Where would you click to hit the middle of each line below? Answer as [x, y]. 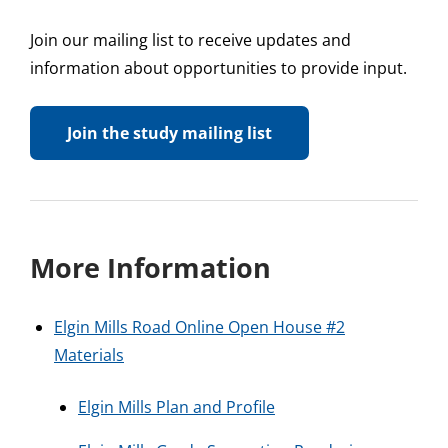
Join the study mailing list [169, 132]
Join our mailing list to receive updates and [190, 39]
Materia [83, 354]
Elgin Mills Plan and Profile [176, 406]
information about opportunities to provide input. [218, 67]
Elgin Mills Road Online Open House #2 [199, 326]
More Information [150, 267]
